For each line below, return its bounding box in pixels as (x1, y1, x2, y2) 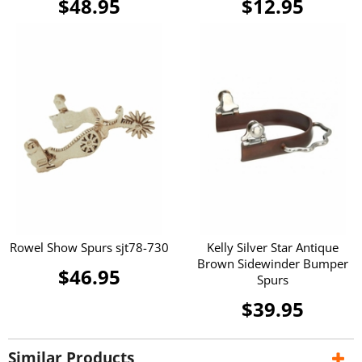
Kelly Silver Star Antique (206, 239, 339, 256)
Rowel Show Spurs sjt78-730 (10, 239, 170, 256)
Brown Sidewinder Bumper (196, 255, 348, 272)
